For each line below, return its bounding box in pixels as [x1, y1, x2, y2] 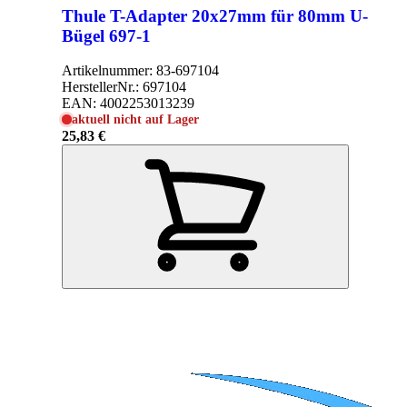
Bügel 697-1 [62, 25, 151, 45]
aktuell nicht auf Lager [72, 112, 200, 127]
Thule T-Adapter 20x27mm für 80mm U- [62, 5, 368, 25]
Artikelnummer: [62, 63, 156, 79]
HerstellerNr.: [62, 79, 143, 95]
